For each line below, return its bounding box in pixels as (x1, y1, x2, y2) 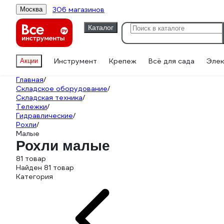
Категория (16, 172, 53, 181)
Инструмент (54, 56, 97, 65)
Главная (16, 75, 43, 84)
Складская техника (16, 93, 82, 102)
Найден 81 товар (16, 163, 74, 172)
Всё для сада (148, 56, 194, 65)
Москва (20, 5, 42, 13)
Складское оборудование (16, 84, 107, 93)
